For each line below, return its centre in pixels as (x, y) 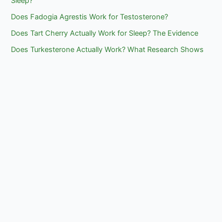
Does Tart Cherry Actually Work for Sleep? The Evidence (105, 33)
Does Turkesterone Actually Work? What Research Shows (108, 50)
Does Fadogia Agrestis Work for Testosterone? (90, 17)
